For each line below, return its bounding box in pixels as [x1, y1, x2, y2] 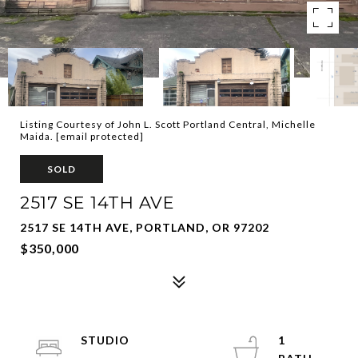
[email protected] [56, 130, 144, 142]
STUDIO [81, 333, 129, 347]
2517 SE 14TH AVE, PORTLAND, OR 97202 [20, 221, 269, 234]
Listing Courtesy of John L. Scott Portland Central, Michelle [20, 118, 316, 130]
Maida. [20, 130, 56, 142]
